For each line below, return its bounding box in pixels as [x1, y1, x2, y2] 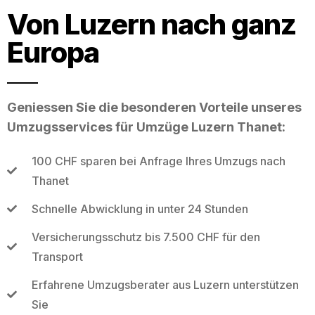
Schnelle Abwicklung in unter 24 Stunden [31, 201, 248, 216]
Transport [31, 249, 83, 264]
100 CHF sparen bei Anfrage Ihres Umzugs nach [31, 153, 285, 168]
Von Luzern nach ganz [7, 6, 296, 41]
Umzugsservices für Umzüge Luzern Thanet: [7, 119, 285, 134]
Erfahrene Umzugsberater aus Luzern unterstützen [31, 277, 299, 292]
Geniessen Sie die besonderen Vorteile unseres [7, 99, 302, 115]
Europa [7, 34, 99, 70]
